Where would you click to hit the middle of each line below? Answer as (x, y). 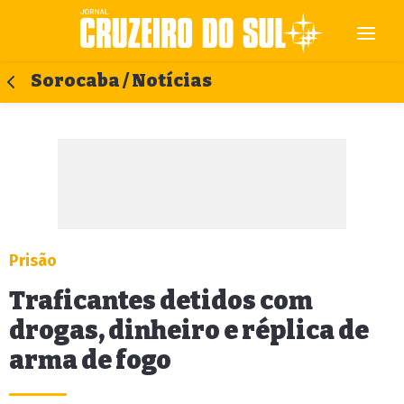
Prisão (33, 261)
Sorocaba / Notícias (121, 81)
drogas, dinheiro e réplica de (189, 331)
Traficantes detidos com (161, 301)
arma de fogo (90, 360)
